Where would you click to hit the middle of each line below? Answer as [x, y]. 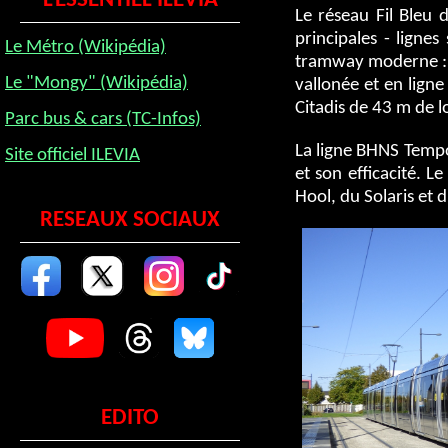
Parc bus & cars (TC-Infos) [103, 119]
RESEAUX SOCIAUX [130, 220]
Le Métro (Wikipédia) [85, 47]
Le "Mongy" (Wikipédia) [96, 83]
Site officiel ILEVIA [72, 155]
